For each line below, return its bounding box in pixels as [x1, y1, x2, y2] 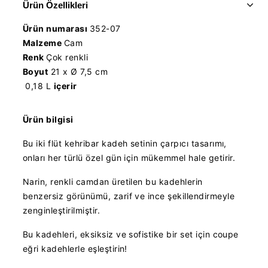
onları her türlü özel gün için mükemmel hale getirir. [23, 153, 236, 163]
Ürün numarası [23, 23, 90, 33]
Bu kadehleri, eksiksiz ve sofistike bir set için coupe [23, 229, 239, 239]
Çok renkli [46, 52, 89, 62]
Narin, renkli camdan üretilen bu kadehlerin [23, 176, 203, 187]
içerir [53, 81, 77, 91]
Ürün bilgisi [23, 114, 74, 124]
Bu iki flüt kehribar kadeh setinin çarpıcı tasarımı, [23, 138, 227, 148]
